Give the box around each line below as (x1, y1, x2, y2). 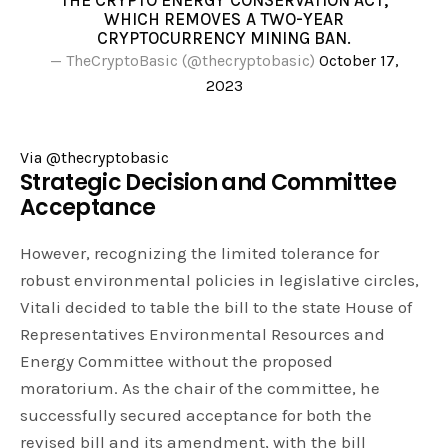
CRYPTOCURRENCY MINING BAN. (96, 28, 352, 49)
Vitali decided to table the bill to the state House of (20, 297, 413, 318)
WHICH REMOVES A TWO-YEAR (104, 9, 344, 30)
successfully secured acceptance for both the (20, 405, 373, 426)
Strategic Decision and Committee (20, 167, 396, 199)
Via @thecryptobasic (20, 148, 169, 168)
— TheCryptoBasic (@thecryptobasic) (49, 51, 319, 71)
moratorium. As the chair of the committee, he (20, 378, 381, 399)
